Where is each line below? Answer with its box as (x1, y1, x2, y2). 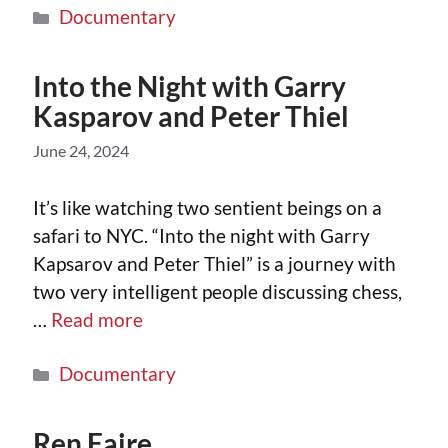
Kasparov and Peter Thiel (33, 99, 349, 134)
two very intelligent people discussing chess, (33, 279, 402, 303)
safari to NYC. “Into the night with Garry (33, 223, 370, 247)
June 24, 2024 (33, 141, 129, 161)
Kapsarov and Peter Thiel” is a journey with (33, 251, 396, 275)
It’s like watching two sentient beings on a (33, 195, 382, 219)
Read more (51, 307, 143, 331)
